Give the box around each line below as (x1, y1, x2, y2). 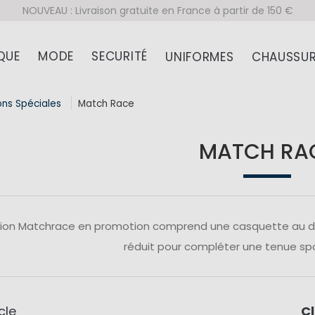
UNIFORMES (165, 48, 234, 65)
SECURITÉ (91, 47, 148, 65)
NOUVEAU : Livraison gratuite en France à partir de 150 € (22, 3, 293, 18)
